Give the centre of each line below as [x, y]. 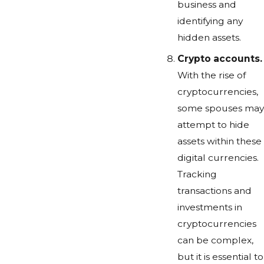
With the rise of [211, 75]
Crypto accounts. [220, 58]
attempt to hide [213, 124]
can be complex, [215, 240]
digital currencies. [218, 157]
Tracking [197, 174]
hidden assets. [209, 37]
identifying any [210, 21]
